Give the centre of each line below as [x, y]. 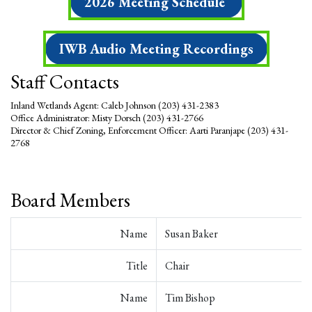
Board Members [70, 200]
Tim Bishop [190, 298]
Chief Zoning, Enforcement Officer [119, 130]
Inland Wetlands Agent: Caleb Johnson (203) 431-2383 [115, 105]
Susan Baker [192, 234]
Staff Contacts [65, 81]
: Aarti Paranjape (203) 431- [237, 130]
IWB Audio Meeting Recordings [156, 49]
